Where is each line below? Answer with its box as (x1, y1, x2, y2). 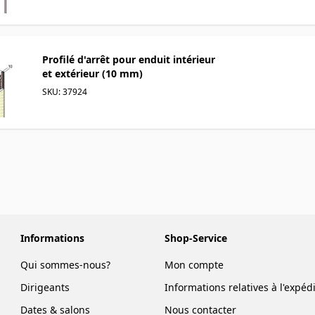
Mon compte (164, 257, 224, 271)
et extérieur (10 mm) (42, 66, 143, 80)
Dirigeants (20, 280, 70, 294)
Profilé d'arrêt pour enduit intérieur (42, 52, 215, 66)
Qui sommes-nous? (20, 257, 110, 271)
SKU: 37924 (42, 85, 87, 98)
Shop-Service (164, 231, 227, 245)
